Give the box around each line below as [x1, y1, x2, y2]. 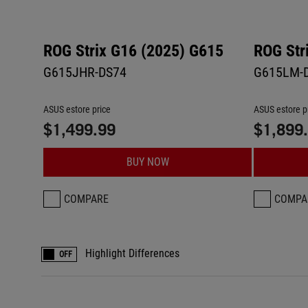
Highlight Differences [85, 247, 179, 260]
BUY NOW [126, 155, 169, 168]
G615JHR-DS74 [43, 64, 126, 80]
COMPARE [64, 192, 109, 206]
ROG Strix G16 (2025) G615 [43, 41, 223, 60]
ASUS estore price [43, 104, 111, 115]
